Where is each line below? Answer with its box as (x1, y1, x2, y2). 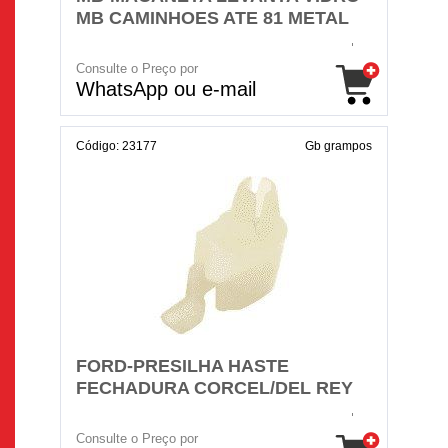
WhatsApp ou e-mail (76, 78, 256, 100)
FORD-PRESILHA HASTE (76, 356, 289, 376)
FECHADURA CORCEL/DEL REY (76, 378, 353, 398)
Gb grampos (305, 139, 372, 153)
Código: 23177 (76, 139, 157, 153)
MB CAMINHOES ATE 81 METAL (76, 8, 349, 28)
